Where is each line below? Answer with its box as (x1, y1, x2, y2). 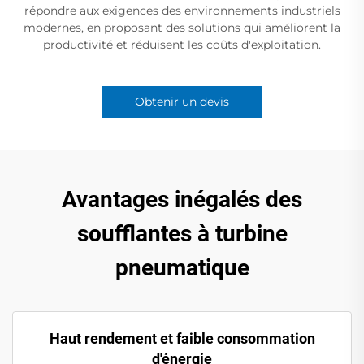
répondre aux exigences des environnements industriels (24, 3, 340, 19)
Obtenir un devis (135, 94, 229, 110)
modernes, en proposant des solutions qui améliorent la (24, 20, 340, 36)
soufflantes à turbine (76, 220, 288, 248)
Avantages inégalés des (62, 186, 302, 214)
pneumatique (115, 254, 249, 282)
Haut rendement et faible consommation (49, 330, 315, 348)
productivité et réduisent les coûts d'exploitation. (43, 37, 321, 53)
